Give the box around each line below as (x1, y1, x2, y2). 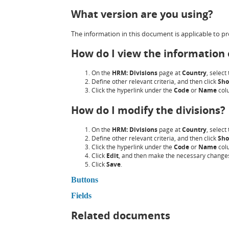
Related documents (71, 209, 170, 223)
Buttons (71, 175, 98, 184)
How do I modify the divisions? (71, 103, 225, 117)
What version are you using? (71, 7, 213, 21)
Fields (71, 191, 91, 200)
